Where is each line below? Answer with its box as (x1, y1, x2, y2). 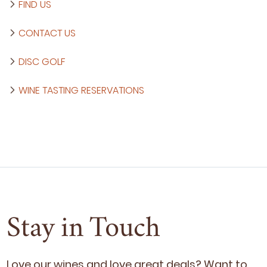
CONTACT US (18, 26, 76, 40)
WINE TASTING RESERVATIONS (18, 83, 145, 97)
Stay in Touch (7, 218, 161, 243)
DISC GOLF (18, 54, 66, 69)
